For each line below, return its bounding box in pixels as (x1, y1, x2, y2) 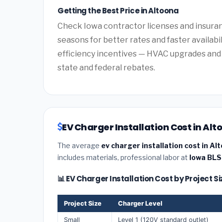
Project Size (64, 199, 102, 207)
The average (57, 141, 101, 150)
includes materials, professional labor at (57, 153, 189, 162)
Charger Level (118, 199, 163, 207)
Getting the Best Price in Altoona (57, 5, 179, 16)
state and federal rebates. (57, 62, 155, 72)
